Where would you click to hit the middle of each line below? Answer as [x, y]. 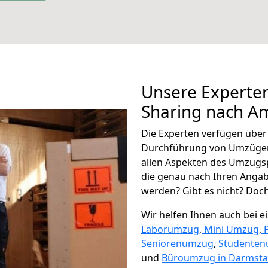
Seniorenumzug [177, 243]
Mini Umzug [232, 229]
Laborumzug [170, 229]
